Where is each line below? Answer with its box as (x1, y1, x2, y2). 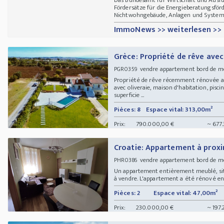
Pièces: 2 (114, 187, 140, 198)
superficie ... (114, 89, 144, 100)
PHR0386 (114, 154, 137, 165)
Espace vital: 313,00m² (146, 103, 213, 115)
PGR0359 (114, 63, 137, 74)
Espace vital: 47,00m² (153, 187, 218, 198)
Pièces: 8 (114, 103, 140, 115)
